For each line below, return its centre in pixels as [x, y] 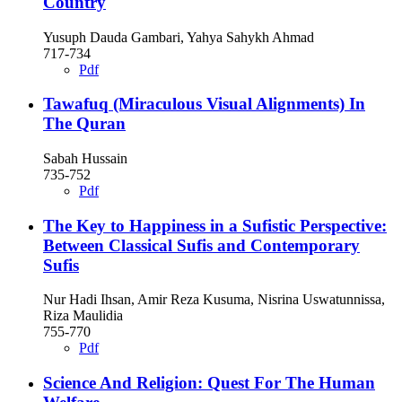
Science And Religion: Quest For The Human [209, 383]
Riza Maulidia [83, 316]
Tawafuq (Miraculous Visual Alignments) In [204, 104]
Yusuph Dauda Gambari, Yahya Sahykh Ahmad [179, 37]
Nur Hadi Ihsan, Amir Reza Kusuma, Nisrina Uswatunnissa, [214, 300]
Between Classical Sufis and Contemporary [201, 245]
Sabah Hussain [85, 159]
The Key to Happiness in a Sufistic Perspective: [215, 225]
